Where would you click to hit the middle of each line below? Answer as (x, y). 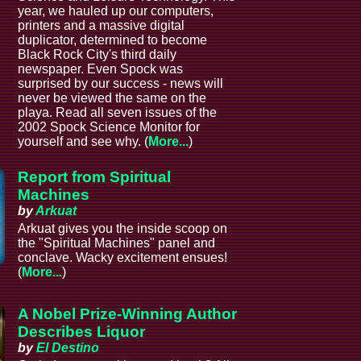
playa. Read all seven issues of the (118, 113)
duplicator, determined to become (113, 40)
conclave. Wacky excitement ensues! (123, 258)
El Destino (68, 347)
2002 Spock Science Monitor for (109, 127)
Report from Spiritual (95, 177)
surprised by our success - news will (121, 84)
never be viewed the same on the (112, 98)
